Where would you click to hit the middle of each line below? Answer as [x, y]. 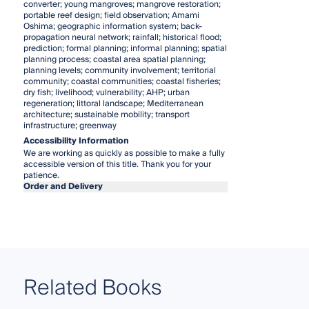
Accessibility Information [76, 141]
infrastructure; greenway [70, 126]
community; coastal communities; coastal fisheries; [122, 81]
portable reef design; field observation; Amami [111, 15]
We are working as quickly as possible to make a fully [124, 153]
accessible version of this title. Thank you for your [117, 164]
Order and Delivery [63, 186]
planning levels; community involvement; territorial [119, 70]
